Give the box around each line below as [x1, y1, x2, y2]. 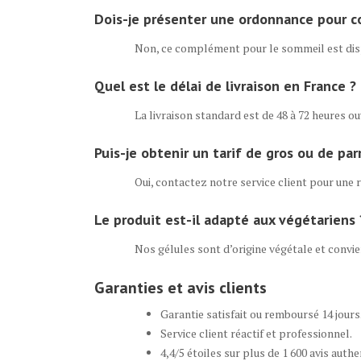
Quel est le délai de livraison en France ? [94, 77, 356, 95]
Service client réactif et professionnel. [160, 326, 352, 341]
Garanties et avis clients [94, 277, 267, 298]
